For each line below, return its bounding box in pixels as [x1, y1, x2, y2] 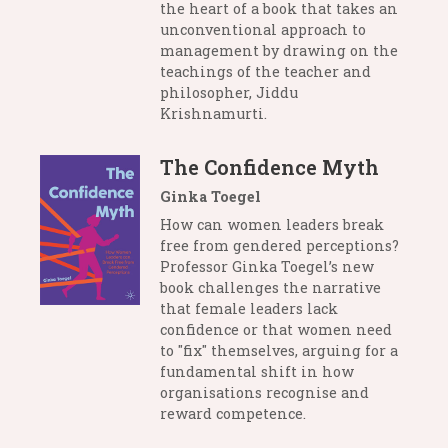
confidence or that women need [160, 320, 392, 340]
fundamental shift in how [160, 362, 354, 382]
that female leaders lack [160, 299, 338, 319]
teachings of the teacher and [160, 62, 371, 82]
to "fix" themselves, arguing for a [160, 341, 398, 361]
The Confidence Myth [160, 154, 379, 181]
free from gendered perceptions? [160, 236, 399, 256]
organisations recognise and [160, 383, 369, 403]
